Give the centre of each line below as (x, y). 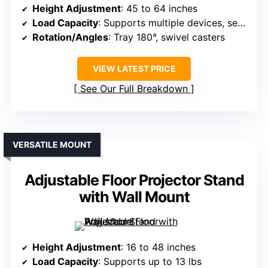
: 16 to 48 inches (158, 247)
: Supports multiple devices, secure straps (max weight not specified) (168, 23)
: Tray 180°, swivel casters (167, 37)
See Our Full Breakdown (134, 89)
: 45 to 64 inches (159, 9)
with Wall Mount (134, 197)
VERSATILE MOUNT (52, 145)
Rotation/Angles (70, 37)
